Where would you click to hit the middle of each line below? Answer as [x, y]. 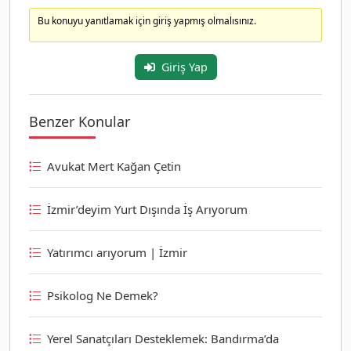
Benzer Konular [80, 121]
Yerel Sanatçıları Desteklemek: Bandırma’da [163, 338]
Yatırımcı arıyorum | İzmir [117, 252]
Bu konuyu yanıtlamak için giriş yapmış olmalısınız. [147, 20]
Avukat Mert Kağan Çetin [114, 166]
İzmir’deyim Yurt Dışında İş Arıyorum [147, 209]
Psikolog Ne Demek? [103, 295]
